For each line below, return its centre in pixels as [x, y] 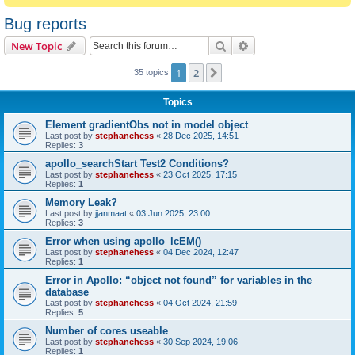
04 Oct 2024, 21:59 [200, 303]
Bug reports [45, 24]
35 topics [152, 72]
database [67, 292]
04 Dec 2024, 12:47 [201, 252]
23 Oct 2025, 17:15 [200, 174]
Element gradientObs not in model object [147, 125]
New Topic [36, 46]
